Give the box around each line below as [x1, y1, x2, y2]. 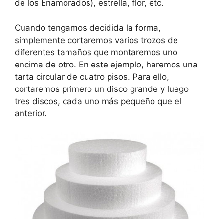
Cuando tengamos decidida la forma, [15, 22, 161, 33]
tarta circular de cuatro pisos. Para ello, [15, 71, 169, 82]
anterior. [15, 108, 47, 118]
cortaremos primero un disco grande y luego [15, 84, 189, 94]
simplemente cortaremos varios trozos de [15, 35, 178, 45]
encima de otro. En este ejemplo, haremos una [15, 59, 197, 69]
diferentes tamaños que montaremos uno [15, 47, 177, 57]
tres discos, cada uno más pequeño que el [15, 96, 181, 106]
